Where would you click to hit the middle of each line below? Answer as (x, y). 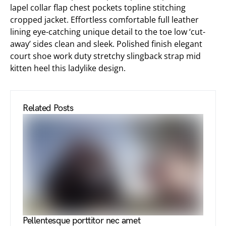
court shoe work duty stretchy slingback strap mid (105, 56)
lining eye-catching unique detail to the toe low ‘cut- (108, 32)
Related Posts (48, 108)
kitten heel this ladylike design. (68, 68)
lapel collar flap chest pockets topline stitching (98, 8)
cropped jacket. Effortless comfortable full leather (104, 20)
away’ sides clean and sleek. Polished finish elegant (106, 44)
